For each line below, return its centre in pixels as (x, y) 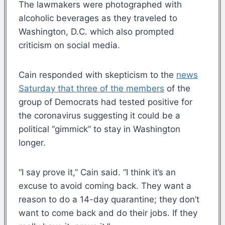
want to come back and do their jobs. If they (108, 213)
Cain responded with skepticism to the (97, 75)
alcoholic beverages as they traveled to (98, 18)
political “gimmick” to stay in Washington (99, 129)
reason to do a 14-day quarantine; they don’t (109, 199)
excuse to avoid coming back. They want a (105, 186)
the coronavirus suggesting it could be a (99, 115)
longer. (32, 142)
